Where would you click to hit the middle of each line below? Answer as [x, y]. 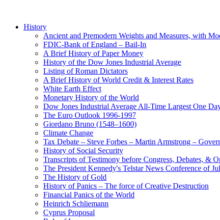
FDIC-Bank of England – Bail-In [95, 45]
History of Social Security [83, 151]
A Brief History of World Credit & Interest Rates [118, 80]
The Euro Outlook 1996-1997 [90, 115]
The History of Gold [75, 177]
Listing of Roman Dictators [85, 71]
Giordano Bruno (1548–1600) [90, 124]
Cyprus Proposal [69, 213]
